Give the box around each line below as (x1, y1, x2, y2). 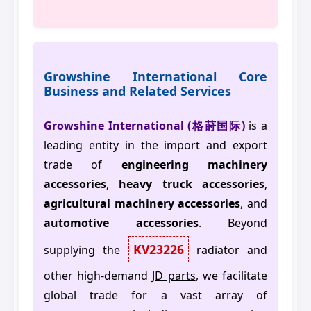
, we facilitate (195, 268, 268, 284)
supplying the (44, 242, 128, 258)
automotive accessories (44, 215, 199, 231)
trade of (44, 157, 121, 173)
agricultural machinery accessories (44, 196, 241, 212)
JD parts (152, 268, 196, 284)
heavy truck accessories (119, 176, 265, 192)
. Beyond (198, 215, 267, 231)
